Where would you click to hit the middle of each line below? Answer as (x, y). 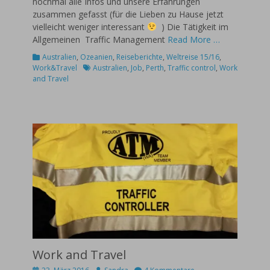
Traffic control (192, 67)
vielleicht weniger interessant (90, 27)
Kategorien (51, 56)
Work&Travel (55, 67)
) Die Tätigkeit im (192, 27)
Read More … (194, 39)
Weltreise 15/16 (193, 57)
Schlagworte (103, 67)
